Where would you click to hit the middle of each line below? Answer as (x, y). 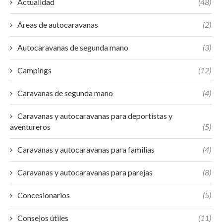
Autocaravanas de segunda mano (73, 47)
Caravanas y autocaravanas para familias (86, 149)
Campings (34, 70)
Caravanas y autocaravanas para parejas (85, 172)
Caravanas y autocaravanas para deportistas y (95, 116)
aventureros (30, 127)
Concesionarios (44, 195)
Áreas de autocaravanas (58, 25)
